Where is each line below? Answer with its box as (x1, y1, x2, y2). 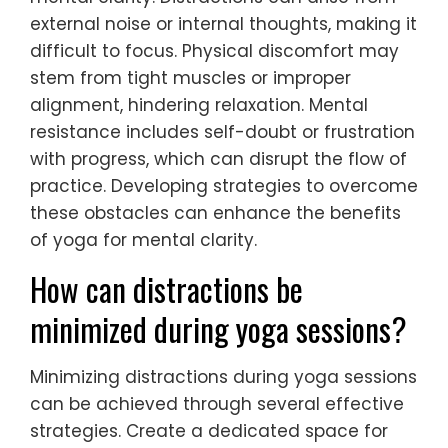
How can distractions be (30, 264, 303, 312)
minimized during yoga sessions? (30, 304, 407, 352)
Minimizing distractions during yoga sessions (30, 364, 417, 389)
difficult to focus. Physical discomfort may (30, 38, 399, 63)
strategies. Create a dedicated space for (30, 418, 388, 443)
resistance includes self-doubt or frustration (30, 119, 415, 144)
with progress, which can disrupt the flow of (30, 146, 407, 171)
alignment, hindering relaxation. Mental (30, 92, 368, 117)
